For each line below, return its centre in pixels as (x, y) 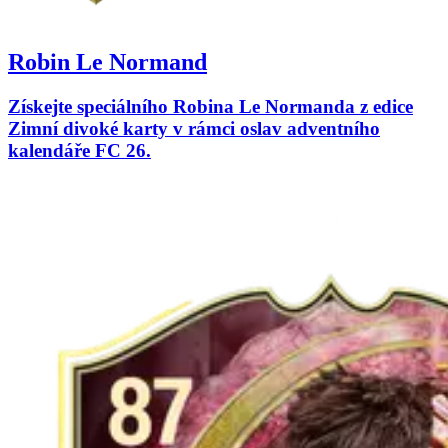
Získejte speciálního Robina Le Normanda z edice (210, 107)
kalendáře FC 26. (79, 151)
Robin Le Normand (107, 62)
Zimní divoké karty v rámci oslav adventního (194, 129)
